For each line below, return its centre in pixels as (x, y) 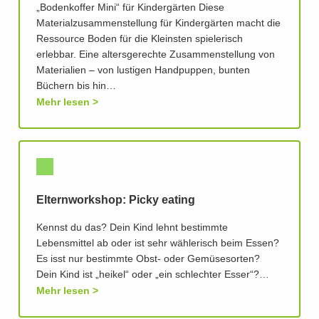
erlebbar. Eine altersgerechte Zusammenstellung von (156, 55)
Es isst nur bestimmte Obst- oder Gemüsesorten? (148, 260)
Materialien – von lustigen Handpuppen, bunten (143, 71)
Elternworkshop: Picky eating (116, 200)
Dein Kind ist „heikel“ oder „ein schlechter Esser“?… (153, 275)
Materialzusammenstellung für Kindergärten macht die (158, 24)
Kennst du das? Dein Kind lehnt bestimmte (132, 228)
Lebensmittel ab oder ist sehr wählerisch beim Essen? (158, 244)
